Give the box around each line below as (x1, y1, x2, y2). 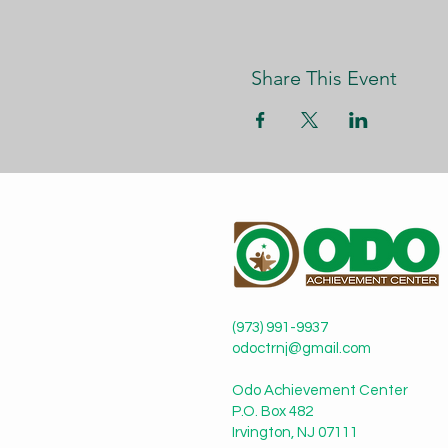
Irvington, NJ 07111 (232, 425, 358, 440)
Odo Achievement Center (232, 383, 408, 398)
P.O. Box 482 (232, 404, 313, 419)
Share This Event (250, 66, 397, 90)
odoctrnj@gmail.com (232, 341, 371, 356)
